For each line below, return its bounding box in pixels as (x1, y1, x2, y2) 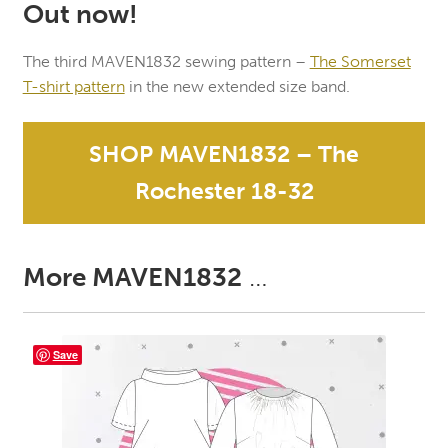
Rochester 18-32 (134, 176, 314, 205)
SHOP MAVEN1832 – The (89, 139, 359, 168)
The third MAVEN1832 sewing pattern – (22, 52, 310, 72)
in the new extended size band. (124, 77, 350, 97)
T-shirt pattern (22, 77, 125, 97)
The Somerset (309, 52, 411, 72)
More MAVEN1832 (22, 261, 242, 293)
